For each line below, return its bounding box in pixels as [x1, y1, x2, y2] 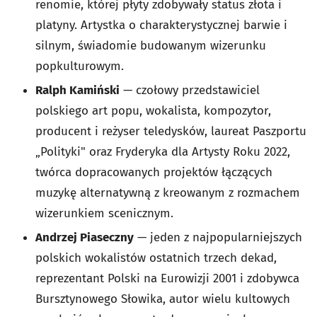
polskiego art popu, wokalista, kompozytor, [35, 103, 271, 118]
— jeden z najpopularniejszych [134, 229, 302, 245]
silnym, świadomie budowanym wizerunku [35, 38, 266, 53]
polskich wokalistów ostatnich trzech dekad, [35, 250, 277, 265]
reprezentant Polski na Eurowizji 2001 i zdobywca [35, 270, 299, 286]
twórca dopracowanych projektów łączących [35, 164, 272, 180]
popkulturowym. [35, 58, 124, 74]
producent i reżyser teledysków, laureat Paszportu [35, 123, 306, 139]
